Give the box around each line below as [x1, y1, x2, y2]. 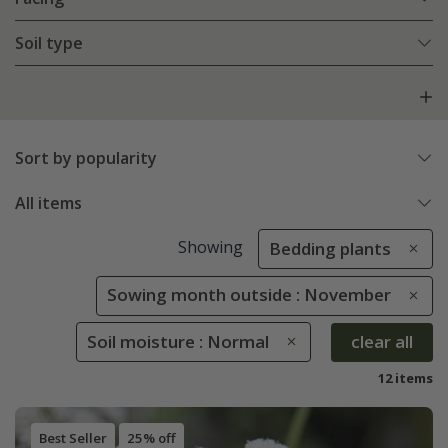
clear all [351, 330, 413, 354]
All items [15, 192, 82, 215]
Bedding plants [269, 237, 391, 261]
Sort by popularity [15, 147, 157, 170]
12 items [378, 368, 433, 387]
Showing [177, 236, 243, 259]
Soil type [15, 32, 83, 55]
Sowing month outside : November [107, 283, 391, 307]
